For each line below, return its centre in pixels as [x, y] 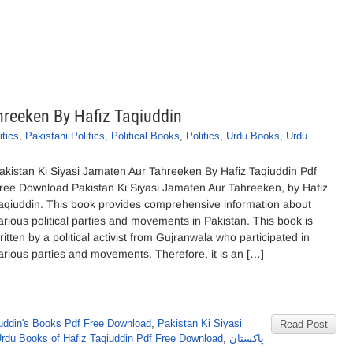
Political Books [145, 136]
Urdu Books [253, 136]
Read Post [304, 324]
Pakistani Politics [65, 136]
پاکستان [247, 338]
